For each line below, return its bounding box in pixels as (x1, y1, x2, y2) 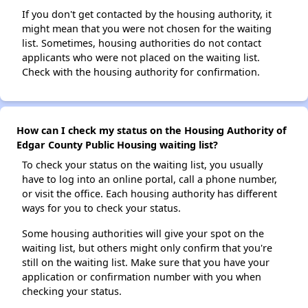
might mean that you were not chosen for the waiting (22, 22, 272, 35)
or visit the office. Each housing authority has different (22, 187, 277, 200)
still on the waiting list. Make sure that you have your (22, 256, 269, 269)
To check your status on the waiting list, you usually (22, 158, 263, 171)
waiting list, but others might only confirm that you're (22, 241, 272, 254)
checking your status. (22, 285, 122, 298)
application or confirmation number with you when (22, 270, 261, 283)
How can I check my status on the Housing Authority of (16, 124, 287, 137)
